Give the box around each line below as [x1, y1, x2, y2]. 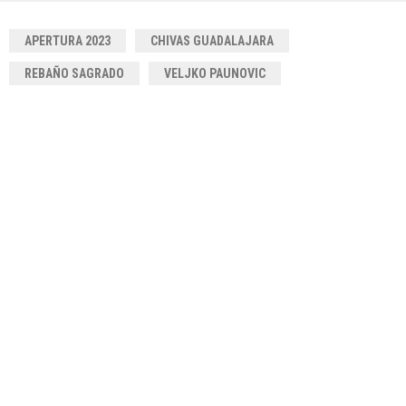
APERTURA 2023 [24, 33, 111, 48]
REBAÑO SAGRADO [24, 65, 124, 81]
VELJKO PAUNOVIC [164, 65, 266, 81]
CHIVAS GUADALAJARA [150, 33, 274, 48]
